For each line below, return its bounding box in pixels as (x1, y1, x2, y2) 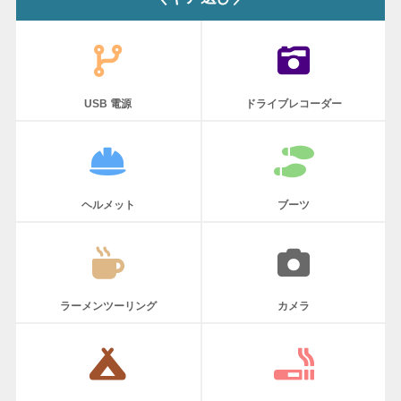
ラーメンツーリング (59, 300, 157, 313)
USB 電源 (84, 98, 132, 111)
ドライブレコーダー (245, 98, 343, 111)
